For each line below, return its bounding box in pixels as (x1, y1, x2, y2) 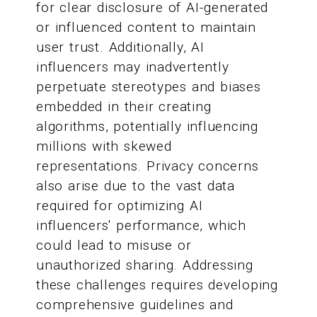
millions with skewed (36, 138, 172, 155)
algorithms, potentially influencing (36, 118, 258, 135)
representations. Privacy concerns (36, 158, 259, 175)
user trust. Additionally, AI (36, 39, 204, 56)
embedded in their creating (36, 98, 212, 115)
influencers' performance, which (36, 217, 246, 234)
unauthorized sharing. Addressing (36, 257, 253, 274)
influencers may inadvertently (36, 59, 229, 76)
